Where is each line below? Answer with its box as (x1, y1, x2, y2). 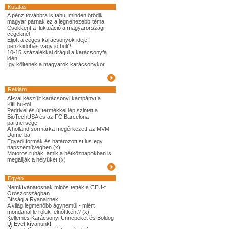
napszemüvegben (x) (7, 144, 60, 150)
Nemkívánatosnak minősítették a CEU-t (7, 184, 106, 190)
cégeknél (7, 31, 30, 37)
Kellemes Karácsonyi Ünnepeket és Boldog (7, 215, 114, 221)
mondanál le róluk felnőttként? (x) (7, 209, 89, 215)
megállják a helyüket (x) (7, 156, 66, 163)
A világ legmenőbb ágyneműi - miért (7, 202, 95, 209)
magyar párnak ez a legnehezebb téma (7, 18, 104, 25)
